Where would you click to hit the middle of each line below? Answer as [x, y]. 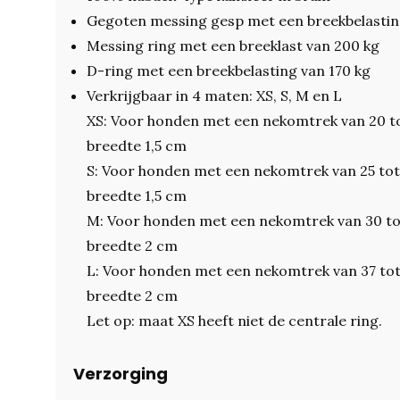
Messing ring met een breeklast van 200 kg [233, 46]
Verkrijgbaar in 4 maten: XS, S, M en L [214, 96]
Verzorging [121, 374]
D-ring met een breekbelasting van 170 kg [229, 71]
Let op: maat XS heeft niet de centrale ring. [234, 321]
